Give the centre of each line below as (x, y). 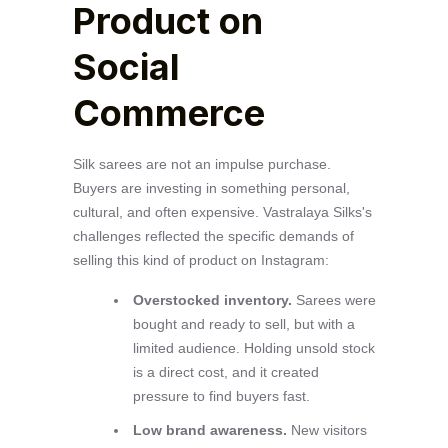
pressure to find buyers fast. (221, 396)
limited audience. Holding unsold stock (253, 348)
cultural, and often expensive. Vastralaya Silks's (222, 212)
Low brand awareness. (209, 429)
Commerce (168, 113)
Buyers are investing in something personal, (211, 188)
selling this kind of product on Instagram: (200, 260)
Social (126, 67)
